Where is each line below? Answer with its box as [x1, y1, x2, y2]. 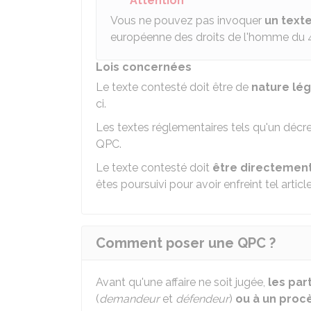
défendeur [176, 292, 229, 305]
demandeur [99, 292, 160, 305]
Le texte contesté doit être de [96, 81, 251, 94]
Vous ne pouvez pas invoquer [110, 14, 264, 27]
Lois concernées [96, 60, 192, 74]
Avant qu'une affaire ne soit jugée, [96, 276, 268, 289]
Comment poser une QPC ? [96, 235, 276, 251]
